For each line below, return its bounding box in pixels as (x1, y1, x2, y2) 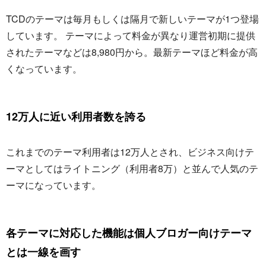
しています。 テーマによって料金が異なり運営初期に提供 (6, 28, 255, 43)
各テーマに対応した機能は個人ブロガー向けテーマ (6, 225, 252, 241)
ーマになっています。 (6, 178, 101, 192)
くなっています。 (6, 62, 82, 76)
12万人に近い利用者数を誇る (6, 109, 146, 125)
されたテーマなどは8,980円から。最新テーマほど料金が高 (6, 45, 258, 59)
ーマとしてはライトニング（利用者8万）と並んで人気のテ (6, 161, 258, 176)
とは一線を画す (6, 244, 81, 260)
